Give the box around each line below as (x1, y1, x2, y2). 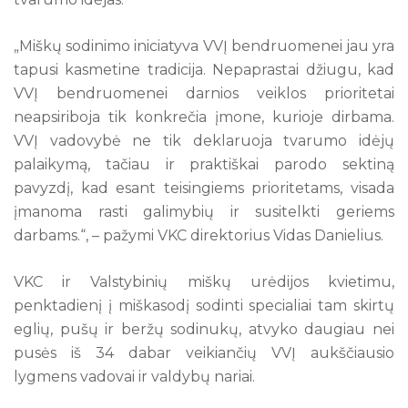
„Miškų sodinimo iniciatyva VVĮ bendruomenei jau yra (14, 36, 394, 55)
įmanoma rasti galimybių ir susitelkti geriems (14, 202, 394, 220)
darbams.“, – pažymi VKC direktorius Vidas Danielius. (14, 226, 383, 244)
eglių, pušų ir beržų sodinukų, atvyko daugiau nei (14, 320, 394, 338)
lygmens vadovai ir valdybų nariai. (14, 367, 255, 385)
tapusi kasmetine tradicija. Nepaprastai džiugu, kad (14, 60, 394, 78)
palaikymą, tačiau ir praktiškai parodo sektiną (14, 155, 394, 173)
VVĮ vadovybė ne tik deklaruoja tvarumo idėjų (14, 131, 394, 149)
